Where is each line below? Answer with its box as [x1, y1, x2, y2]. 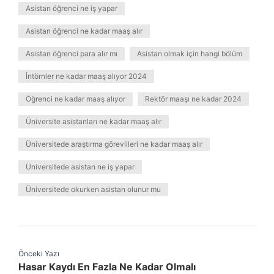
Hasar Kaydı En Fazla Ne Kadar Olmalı [18, 261, 196, 273]
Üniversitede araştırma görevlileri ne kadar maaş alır [26, 139, 202, 149]
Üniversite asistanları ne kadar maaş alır [26, 117, 161, 126]
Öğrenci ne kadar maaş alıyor [26, 94, 125, 103]
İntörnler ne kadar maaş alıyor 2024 [26, 72, 147, 81]
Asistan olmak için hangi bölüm [137, 49, 242, 58]
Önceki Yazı [18, 249, 59, 258]
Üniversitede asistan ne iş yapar [26, 162, 135, 171]
